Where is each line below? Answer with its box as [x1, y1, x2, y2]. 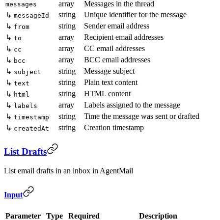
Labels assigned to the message [84, 100, 180, 109]
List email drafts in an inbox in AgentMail [4, 166, 133, 175]
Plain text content [84, 78, 137, 86]
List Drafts [4, 146, 47, 157]
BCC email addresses [84, 55, 150, 64]
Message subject [84, 66, 135, 75]
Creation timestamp [84, 123, 144, 132]
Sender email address [84, 21, 149, 30]
